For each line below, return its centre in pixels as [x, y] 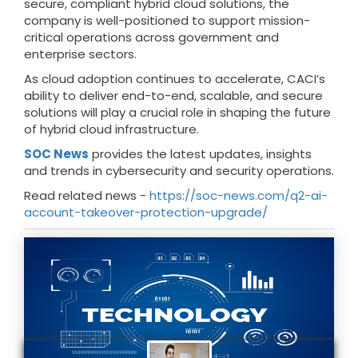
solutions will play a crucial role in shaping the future [177, 112]
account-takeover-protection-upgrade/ [146, 212]
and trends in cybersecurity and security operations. [179, 171]
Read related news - [87, 195]
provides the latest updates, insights [200, 154]
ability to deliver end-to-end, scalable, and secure [173, 95]
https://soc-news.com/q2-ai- [239, 195]
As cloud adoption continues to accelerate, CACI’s [175, 79]
